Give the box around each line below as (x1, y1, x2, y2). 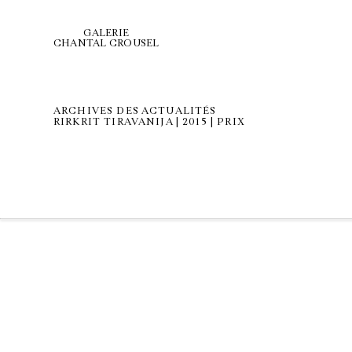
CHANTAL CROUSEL (53, 37, 159, 49)
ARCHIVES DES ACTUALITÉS (53, 104, 217, 117)
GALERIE (83, 27, 130, 39)
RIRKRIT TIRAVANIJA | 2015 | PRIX (53, 115, 245, 128)
